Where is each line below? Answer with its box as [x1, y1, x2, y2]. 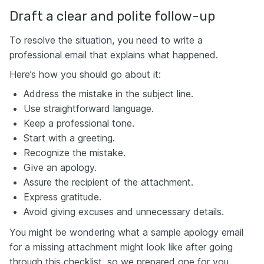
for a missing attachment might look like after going [9, 241, 233, 253]
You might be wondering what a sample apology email [9, 226, 243, 238]
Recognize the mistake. [24, 147, 126, 159]
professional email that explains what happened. [9, 49, 218, 61]
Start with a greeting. [24, 132, 115, 144]
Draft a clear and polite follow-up [9, 8, 215, 24]
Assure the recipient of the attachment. [24, 176, 193, 188]
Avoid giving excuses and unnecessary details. [24, 206, 224, 217]
